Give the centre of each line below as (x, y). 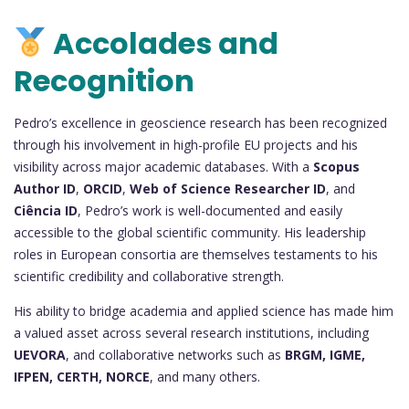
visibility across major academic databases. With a (163, 167)
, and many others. (205, 377)
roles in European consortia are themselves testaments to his (196, 255)
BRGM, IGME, (325, 355)
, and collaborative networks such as (175, 355)
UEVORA (40, 355)
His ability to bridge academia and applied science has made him (204, 311)
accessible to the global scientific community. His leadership (190, 233)
